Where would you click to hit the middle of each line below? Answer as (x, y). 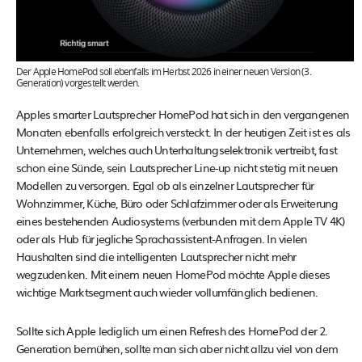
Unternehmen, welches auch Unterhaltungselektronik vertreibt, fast (177, 150)
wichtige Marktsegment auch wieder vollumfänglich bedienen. (167, 292)
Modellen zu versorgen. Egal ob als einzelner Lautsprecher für (165, 185)
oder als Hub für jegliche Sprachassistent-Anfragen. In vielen (162, 239)
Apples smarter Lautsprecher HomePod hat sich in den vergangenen (183, 114)
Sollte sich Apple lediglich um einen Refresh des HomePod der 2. (172, 331)
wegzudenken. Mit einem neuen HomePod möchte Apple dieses (173, 274)
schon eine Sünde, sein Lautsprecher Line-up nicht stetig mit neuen (177, 168)
